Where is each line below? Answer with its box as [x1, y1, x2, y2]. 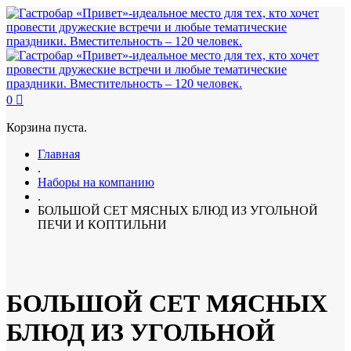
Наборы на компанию [38, 175, 154, 189]
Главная [38, 147, 80, 161]
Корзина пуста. [6, 121, 87, 134]
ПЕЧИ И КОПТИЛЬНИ [38, 218, 167, 231]
